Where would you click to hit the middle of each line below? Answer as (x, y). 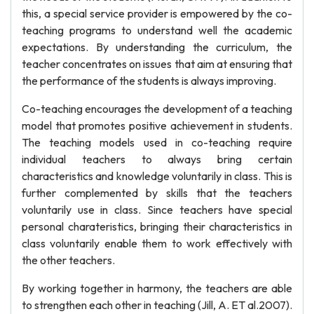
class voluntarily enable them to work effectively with (157, 243)
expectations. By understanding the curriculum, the (157, 47)
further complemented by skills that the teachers (157, 193)
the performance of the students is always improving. (149, 81)
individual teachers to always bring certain (157, 159)
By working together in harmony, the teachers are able (157, 288)
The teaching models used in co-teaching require (157, 142)
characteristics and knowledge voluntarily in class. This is (157, 176)
